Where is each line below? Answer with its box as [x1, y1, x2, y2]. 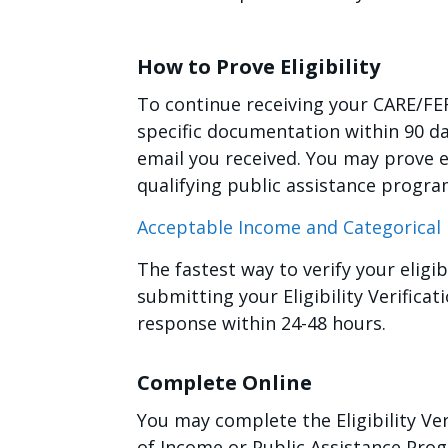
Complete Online [137, 369, 312, 396]
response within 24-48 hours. [137, 311, 386, 335]
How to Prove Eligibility [137, 53, 380, 80]
